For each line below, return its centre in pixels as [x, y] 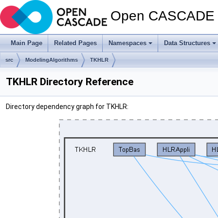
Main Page [27, 43]
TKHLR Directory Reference [70, 82]
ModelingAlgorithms [52, 60]
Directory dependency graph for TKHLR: [67, 107]
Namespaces [127, 43]
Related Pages [75, 43]
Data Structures [187, 43]
